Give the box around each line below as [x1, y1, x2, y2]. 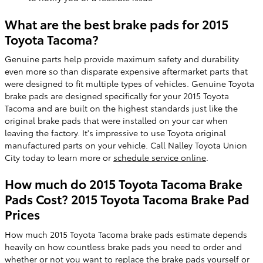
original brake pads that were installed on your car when [5, 114, 228, 126]
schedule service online [113, 151, 206, 163]
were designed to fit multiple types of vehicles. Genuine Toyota [5, 77, 254, 89]
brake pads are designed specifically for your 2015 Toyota [5, 90, 229, 102]
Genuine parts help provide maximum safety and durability [5, 53, 239, 65]
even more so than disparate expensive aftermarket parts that [5, 65, 248, 77]
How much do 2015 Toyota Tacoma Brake [5, 175, 242, 192]
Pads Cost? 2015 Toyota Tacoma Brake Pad [5, 190, 249, 207]
